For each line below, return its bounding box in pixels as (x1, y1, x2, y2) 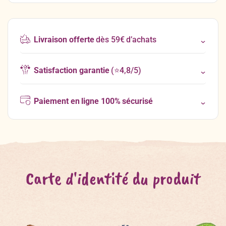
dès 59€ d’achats (96, 35, 157, 45)
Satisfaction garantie (34, 66, 109, 76)
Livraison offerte (34, 35, 96, 45)
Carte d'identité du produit (26, 166, 200, 190)
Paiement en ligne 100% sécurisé (34, 96, 153, 106)
